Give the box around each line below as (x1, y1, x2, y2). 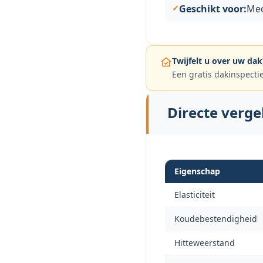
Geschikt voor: (179, 2, 247, 15)
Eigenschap (174, 166, 220, 177)
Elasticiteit (174, 189, 215, 200)
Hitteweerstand (174, 237, 235, 248)
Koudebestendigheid (174, 213, 257, 224)
